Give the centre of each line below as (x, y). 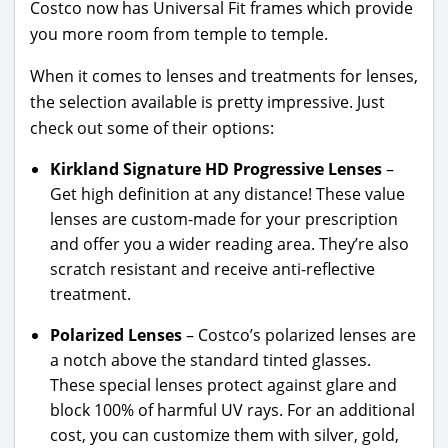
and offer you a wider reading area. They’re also (229, 243)
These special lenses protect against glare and (223, 384)
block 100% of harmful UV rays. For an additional (232, 409)
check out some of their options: (152, 127)
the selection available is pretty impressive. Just (207, 101)
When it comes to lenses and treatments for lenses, (224, 75)
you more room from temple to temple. (179, 33)
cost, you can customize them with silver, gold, (224, 434)
